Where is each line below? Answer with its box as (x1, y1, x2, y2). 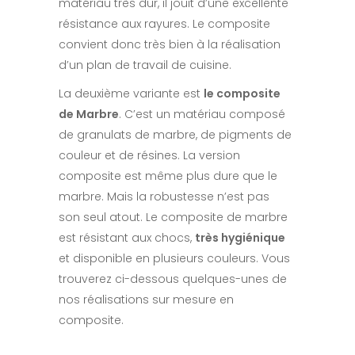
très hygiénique (195, 230, 285, 246)
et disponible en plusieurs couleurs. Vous (59, 250, 290, 267)
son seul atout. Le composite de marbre (59, 209, 288, 226)
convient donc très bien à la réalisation (59, 36, 281, 53)
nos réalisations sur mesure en (59, 292, 234, 308)
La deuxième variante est (59, 86, 204, 102)
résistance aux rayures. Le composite (59, 16, 270, 32)
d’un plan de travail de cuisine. (59, 57, 231, 74)
